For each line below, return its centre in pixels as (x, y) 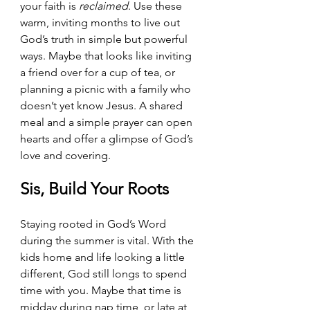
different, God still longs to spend (105, 273)
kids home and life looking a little (104, 257)
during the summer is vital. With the (108, 240)
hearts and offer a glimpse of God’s (108, 138)
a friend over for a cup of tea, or (99, 72)
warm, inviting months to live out (101, 22)
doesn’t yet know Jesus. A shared (103, 105)
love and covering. (65, 155)
